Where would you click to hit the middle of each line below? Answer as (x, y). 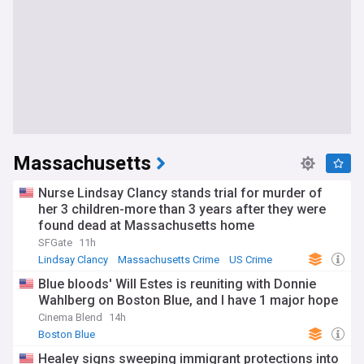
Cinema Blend (70, 317)
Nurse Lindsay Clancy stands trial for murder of (180, 193)
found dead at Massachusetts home (146, 225)
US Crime (251, 260)
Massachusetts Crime (169, 260)
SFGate (55, 243)
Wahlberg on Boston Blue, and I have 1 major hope (188, 300)
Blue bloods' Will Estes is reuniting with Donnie (177, 284)
